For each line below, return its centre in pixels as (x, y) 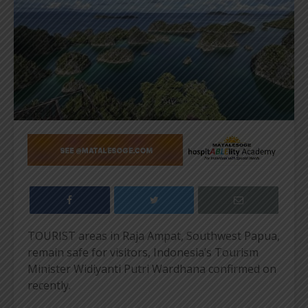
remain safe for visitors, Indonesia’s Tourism (143, 252)
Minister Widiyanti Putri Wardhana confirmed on (152, 268)
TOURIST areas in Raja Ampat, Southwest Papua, (154, 235)
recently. (49, 285)
